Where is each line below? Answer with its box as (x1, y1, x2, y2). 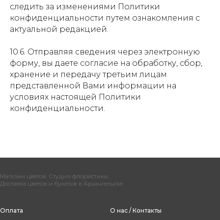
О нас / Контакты (110, 207, 162, 214)
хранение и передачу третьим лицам (10, 70, 167, 79)
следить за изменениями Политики (10, 2, 160, 11)
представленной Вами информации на (10, 81, 176, 90)
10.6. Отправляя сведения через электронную (10, 47, 200, 56)
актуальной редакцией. (10, 25, 109, 34)
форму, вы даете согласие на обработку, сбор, (10, 58, 202, 68)
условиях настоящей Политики (10, 92, 141, 102)
